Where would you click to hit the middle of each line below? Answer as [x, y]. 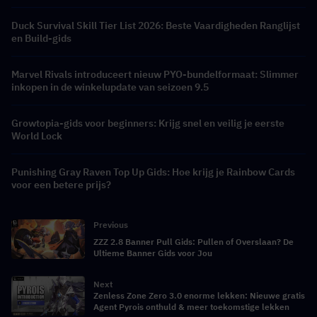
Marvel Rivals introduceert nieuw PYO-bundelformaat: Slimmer [155, 74]
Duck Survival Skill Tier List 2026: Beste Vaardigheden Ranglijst [156, 25]
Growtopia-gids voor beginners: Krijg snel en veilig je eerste [148, 123]
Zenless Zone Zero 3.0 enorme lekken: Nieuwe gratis [199, 295]
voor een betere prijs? [61, 184]
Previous [111, 224]
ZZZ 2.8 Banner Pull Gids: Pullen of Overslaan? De [194, 241]
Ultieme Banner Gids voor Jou [153, 253]
